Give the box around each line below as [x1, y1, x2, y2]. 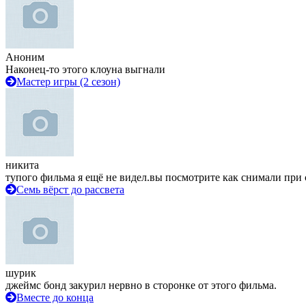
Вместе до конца [16, 292, 94, 303]
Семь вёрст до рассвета [16, 184, 124, 195]
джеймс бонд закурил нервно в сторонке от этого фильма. [5, 279, 277, 291]
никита [5, 159, 39, 171]
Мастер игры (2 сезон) [16, 76, 120, 87]
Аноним [5, 51, 44, 63]
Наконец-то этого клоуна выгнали [5, 64, 165, 75]
